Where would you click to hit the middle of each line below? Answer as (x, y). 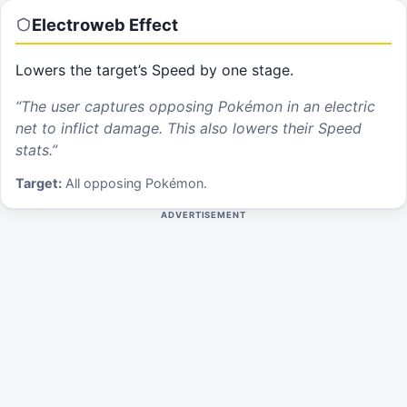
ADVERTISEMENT (203, 215)
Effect (152, 24)
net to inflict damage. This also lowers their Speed (189, 128)
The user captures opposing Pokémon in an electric (198, 106)
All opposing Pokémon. (136, 184)
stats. (34, 149)
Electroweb (79, 24)
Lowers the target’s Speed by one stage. (154, 70)
